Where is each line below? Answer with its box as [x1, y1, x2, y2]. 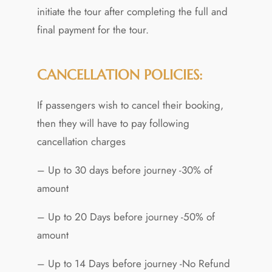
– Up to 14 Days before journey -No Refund [36, 256, 230, 271]
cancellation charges [36, 134, 126, 149]
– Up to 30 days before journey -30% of [36, 162, 212, 177]
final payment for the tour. [36, 22, 149, 37]
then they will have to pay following [36, 115, 189, 131]
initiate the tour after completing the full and [36, 4, 228, 19]
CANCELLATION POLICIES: [36, 66, 202, 83]
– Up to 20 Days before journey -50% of [36, 209, 215, 224]
